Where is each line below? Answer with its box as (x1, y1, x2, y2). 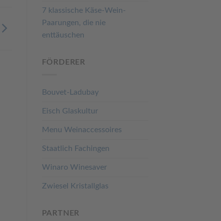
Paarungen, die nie (41, 19, 106, 27)
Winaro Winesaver (41, 163, 107, 171)
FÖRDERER (41, 58, 85, 67)
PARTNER (41, 209, 80, 217)
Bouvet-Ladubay (41, 88, 99, 96)
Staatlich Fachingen (41, 144, 110, 152)
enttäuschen (41, 31, 84, 39)
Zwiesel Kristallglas (41, 182, 109, 190)
